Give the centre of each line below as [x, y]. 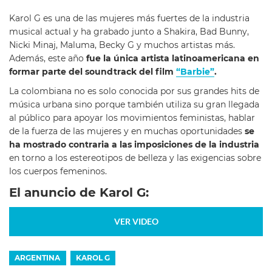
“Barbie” [195, 72]
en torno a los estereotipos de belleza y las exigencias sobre [135, 158]
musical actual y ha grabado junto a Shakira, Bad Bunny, [129, 32]
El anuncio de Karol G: [79, 192]
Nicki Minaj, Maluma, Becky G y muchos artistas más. [122, 45]
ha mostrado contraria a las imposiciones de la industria [134, 144]
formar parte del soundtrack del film [93, 72]
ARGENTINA [38, 257]
